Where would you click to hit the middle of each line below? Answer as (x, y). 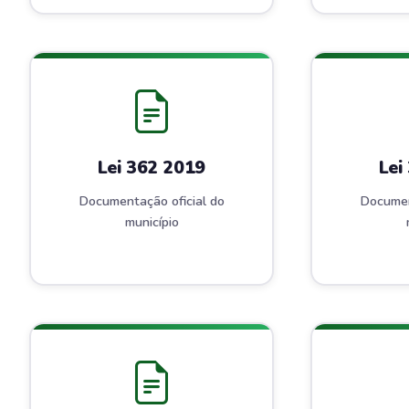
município (152, 221)
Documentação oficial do (152, 200)
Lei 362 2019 (152, 168)
